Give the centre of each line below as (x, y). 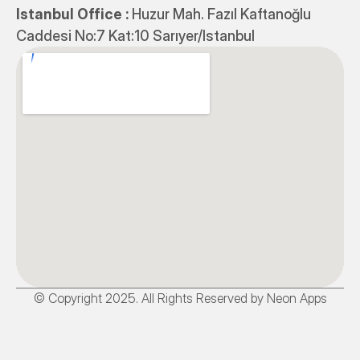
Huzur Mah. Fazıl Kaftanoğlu (221, 14)
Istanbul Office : (74, 14)
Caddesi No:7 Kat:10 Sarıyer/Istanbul (135, 36)
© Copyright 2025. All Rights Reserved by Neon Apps (180, 298)
